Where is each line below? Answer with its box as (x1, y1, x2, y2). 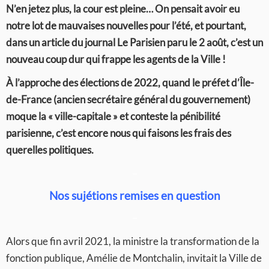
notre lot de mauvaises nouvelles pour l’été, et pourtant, (6, 19, 246, 32)
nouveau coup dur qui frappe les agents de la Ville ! (6, 53, 226, 65)
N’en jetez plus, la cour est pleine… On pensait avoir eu (6, 2, 240, 15)
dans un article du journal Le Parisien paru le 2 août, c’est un (6, 36, 263, 49)
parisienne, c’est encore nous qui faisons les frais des (6, 127, 231, 139)
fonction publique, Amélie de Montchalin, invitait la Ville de (6, 252, 262, 264)
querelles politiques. (6, 144, 94, 156)
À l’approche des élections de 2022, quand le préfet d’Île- (6, 76, 254, 89)
